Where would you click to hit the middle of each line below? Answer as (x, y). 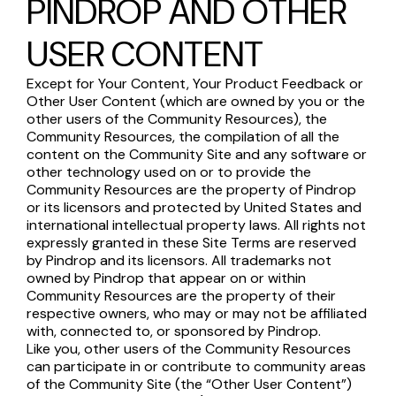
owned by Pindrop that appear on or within (166, 278)
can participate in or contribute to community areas (196, 366)
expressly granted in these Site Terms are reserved (191, 243)
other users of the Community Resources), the (177, 119)
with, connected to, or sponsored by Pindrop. (174, 331)
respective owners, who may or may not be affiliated (197, 313)
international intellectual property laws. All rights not (196, 225)
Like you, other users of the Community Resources (189, 349)
